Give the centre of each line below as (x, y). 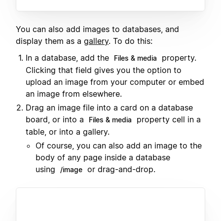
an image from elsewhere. (74, 94)
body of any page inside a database (103, 158)
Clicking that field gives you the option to (104, 70)
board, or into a (56, 120)
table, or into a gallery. (68, 132)
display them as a (50, 41)
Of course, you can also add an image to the (119, 146)
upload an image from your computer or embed (115, 82)
